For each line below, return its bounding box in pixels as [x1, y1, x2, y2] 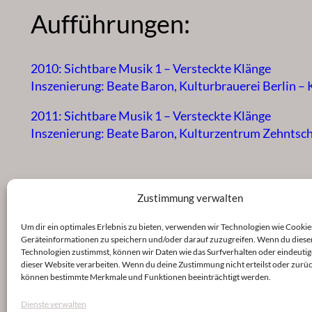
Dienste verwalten [21, 299, 86, 309]
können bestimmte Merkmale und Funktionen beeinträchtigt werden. [21, 272, 271, 282]
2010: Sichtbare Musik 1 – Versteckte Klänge [31, 61, 271, 77]
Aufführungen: [31, 8, 190, 40]
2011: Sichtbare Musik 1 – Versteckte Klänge [31, 108, 271, 124]
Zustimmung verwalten [136, 192, 243, 204]
